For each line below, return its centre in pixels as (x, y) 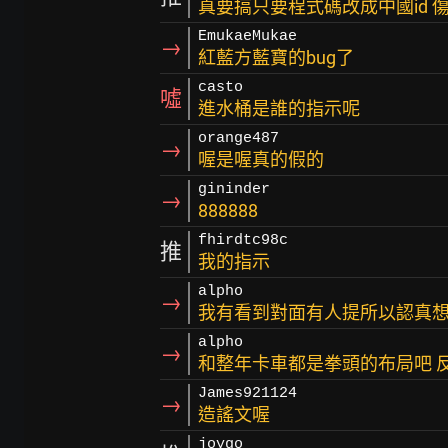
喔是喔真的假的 (261, 159)
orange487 (238, 138)
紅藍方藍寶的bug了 (276, 57)
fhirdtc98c (243, 240)
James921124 (247, 393)
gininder (234, 189)
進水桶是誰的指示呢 (279, 108)
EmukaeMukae (247, 36)
